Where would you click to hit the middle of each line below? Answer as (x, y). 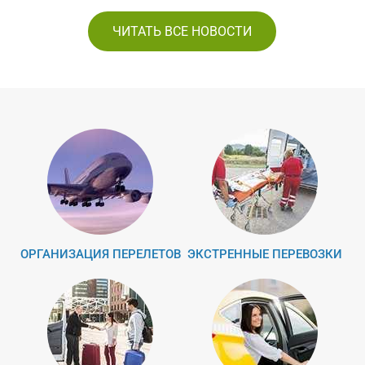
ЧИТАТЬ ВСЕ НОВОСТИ (182, 32)
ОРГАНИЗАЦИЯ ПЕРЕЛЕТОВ (100, 255)
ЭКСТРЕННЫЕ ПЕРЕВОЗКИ (264, 255)
